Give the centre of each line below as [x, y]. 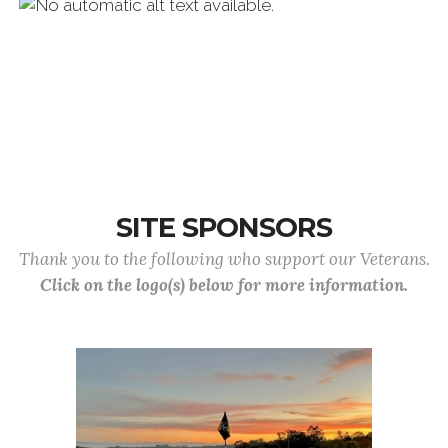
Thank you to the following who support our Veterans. [224, 259]
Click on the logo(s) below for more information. [224, 285]
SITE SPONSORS [224, 228]
